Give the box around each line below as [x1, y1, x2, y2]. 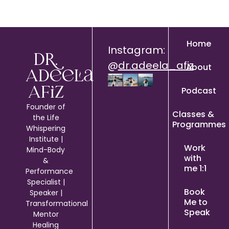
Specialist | [27, 176, 65, 187]
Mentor [33, 209, 59, 219]
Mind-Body [27, 144, 65, 155]
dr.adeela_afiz [118, 58, 194, 73]
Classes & [172, 108, 214, 120]
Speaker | [29, 187, 62, 198]
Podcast [181, 84, 216, 97]
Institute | [29, 133, 63, 144]
